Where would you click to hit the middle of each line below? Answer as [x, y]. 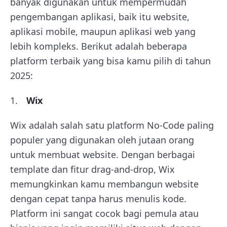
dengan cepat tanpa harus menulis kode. [98, 198]
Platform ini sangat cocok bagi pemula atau [104, 213]
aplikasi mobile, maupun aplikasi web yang [103, 31]
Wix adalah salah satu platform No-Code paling [112, 125]
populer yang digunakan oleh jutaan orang [102, 140]
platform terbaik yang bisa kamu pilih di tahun [110, 61]
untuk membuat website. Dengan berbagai [103, 154]
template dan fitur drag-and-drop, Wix [92, 169]
